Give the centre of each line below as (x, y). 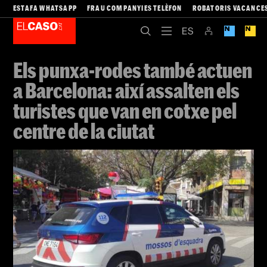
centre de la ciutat (84, 131)
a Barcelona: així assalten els (126, 90)
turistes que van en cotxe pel (125, 110)
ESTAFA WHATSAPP (45, 8)
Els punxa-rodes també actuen (133, 70)
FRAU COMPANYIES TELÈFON (135, 8)
